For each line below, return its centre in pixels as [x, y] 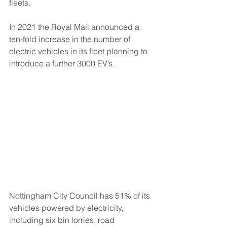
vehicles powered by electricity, [67, 208]
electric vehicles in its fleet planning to [79, 51]
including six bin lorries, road [63, 220]
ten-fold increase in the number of [71, 39]
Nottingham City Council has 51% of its [81, 196]
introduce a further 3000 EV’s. [62, 63]
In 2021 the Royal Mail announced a [75, 27]
